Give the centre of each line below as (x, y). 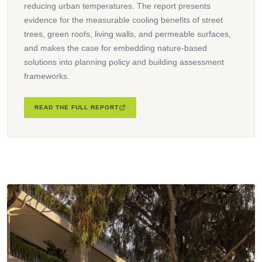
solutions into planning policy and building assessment (124, 62)
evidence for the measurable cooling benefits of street (123, 20)
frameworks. (47, 76)
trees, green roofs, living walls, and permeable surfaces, (127, 34)
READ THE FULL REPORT (77, 107)
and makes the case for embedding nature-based (116, 48)
